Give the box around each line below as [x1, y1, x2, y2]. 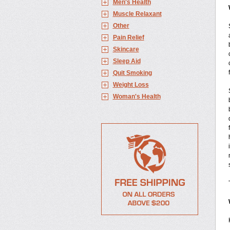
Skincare [112, 46, 139, 53]
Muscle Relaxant [112, 10, 162, 17]
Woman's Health [112, 93, 161, 100]
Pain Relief [112, 34, 144, 41]
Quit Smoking [112, 69, 152, 76]
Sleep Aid [112, 57, 141, 65]
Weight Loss [112, 81, 149, 88]
